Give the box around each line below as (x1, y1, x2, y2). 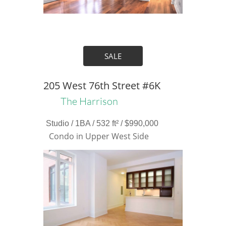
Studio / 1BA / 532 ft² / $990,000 (45, 119, 158, 128)
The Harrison (60, 95, 118, 107)
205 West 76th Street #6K (43, 79, 160, 92)
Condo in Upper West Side (49, 131, 149, 142)
